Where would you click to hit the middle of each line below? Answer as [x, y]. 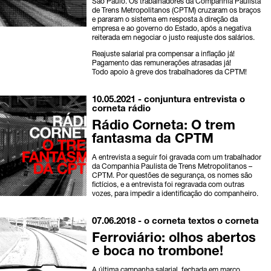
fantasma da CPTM [153, 140]
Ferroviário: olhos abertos [174, 239]
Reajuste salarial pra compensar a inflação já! [164, 55]
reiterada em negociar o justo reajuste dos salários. [174, 38]
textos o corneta [224, 222]
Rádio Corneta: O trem [164, 127]
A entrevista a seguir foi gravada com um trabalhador [177, 158]
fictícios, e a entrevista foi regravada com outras [168, 185]
